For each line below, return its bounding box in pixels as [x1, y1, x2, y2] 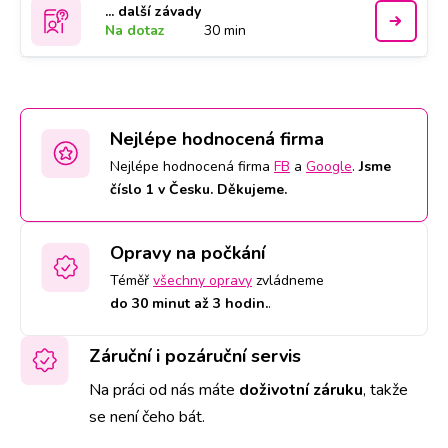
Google [306, 157, 352, 176]
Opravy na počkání [110, 241, 265, 265]
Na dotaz [105, 21, 166, 40]
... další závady [105, 2, 202, 21]
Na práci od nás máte [89, 379, 239, 401]
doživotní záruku [239, 379, 363, 401]
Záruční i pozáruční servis [89, 344, 301, 368]
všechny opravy [153, 271, 252, 290]
